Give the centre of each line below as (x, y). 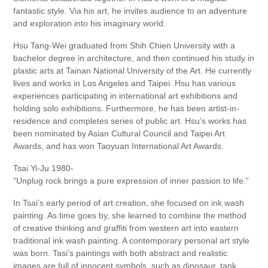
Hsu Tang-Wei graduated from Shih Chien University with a (124, 46)
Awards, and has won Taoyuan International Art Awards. (119, 146)
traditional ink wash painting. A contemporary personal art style (132, 241)
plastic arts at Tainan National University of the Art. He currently (133, 71)
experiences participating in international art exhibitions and (126, 96)
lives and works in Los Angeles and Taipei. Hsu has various (125, 83)
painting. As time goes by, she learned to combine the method (130, 216)
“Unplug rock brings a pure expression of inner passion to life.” (131, 181)
